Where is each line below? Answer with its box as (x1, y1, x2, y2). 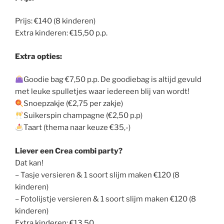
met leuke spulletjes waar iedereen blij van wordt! (15, 87, 189, 96)
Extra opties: (15, 51, 62, 61)
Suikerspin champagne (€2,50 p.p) (23, 111, 143, 120)
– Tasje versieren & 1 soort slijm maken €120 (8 (15, 170, 179, 179)
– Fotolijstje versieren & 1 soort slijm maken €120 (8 (15, 194, 196, 203)
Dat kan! (15, 158, 43, 167)
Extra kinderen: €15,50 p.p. (15, 28, 107, 37)
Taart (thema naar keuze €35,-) (23, 123, 131, 132)
